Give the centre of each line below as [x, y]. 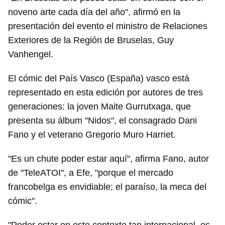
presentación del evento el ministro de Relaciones [108, 26]
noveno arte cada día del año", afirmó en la [94, 12]
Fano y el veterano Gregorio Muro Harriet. [92, 135]
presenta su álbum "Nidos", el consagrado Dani [102, 121]
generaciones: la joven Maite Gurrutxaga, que [99, 106]
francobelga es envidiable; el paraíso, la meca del [107, 187]
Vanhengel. [31, 54]
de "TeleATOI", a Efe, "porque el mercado [91, 173]
